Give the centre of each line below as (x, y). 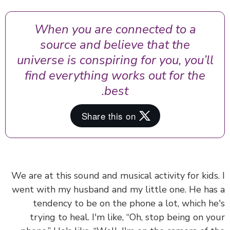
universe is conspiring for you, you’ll (130, 60)
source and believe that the (130, 45)
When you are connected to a (130, 30)
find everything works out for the (130, 76)
